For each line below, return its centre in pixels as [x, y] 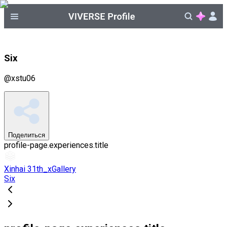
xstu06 [23, 78]
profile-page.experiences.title [56, 145]
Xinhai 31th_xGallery [40, 169]
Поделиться [27, 135]
